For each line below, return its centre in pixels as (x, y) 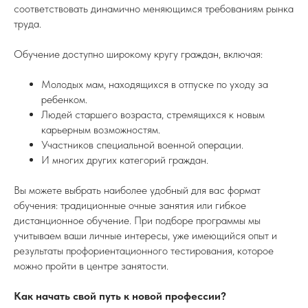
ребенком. (64, 99)
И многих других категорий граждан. (125, 160)
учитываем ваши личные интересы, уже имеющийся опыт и (145, 235)
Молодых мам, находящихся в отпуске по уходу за (155, 84)
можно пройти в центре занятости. (91, 266)
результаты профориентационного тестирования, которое (144, 251)
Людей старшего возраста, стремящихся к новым (153, 114)
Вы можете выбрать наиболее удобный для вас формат (137, 190)
